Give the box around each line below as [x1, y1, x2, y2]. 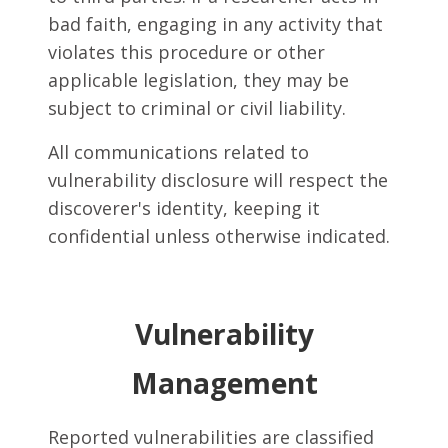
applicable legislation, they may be [48, 68, 349, 92]
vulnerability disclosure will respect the [48, 168, 388, 192]
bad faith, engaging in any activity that [48, 12, 383, 36]
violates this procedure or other [48, 40, 325, 64]
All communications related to [48, 140, 309, 164]
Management [130, 364, 318, 402]
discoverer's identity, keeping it [48, 196, 320, 220]
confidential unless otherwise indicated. [48, 224, 390, 248]
